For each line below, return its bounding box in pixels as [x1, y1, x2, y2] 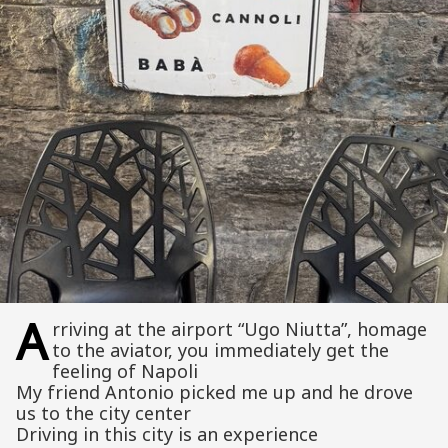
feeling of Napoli [51, 359, 198, 384]
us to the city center [16, 401, 191, 426]
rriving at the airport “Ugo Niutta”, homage [51, 317, 427, 342]
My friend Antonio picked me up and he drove [16, 380, 413, 405]
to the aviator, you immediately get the [51, 338, 389, 363]
